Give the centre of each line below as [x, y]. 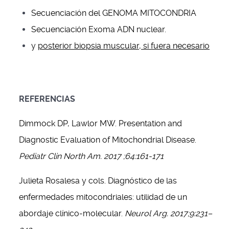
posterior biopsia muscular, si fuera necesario [124, 46]
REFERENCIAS [47, 99]
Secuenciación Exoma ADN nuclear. [99, 29]
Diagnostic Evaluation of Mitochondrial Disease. [108, 140]
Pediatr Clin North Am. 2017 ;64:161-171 [91, 156]
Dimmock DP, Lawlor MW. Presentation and [100, 123]
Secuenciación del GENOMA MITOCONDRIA [114, 13]
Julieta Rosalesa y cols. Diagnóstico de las [98, 181]
